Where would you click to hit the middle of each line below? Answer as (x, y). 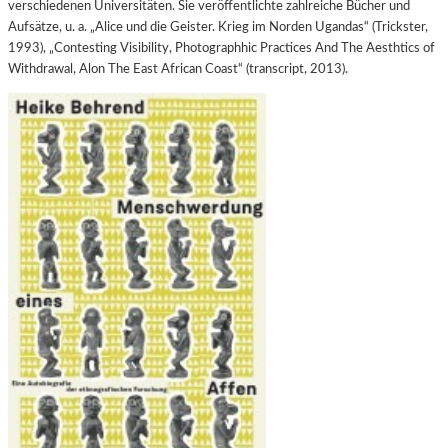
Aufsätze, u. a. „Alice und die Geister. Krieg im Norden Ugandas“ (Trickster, (218, 26)
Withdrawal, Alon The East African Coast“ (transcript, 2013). (178, 68)
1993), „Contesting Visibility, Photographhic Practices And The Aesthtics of (221, 47)
